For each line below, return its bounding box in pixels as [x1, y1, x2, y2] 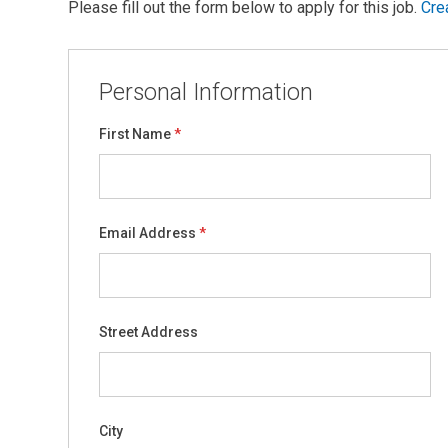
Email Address [99, 225, 196, 241]
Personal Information [99, 79, 313, 106]
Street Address [99, 324, 198, 340]
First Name [99, 126, 171, 142]
